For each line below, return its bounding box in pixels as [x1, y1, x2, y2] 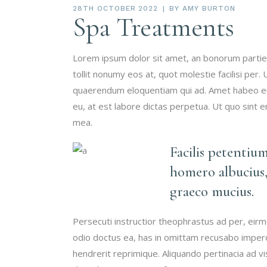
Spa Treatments [73, 11, 234, 44]
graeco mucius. [170, 182, 254, 200]
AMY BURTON [182, 4, 235, 13]
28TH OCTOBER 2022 [73, 4, 159, 13]
